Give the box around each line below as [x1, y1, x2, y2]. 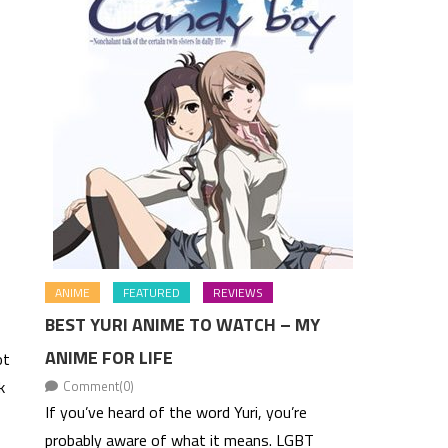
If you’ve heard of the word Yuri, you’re [45, 400, 308, 424]
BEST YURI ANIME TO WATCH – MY [45, 311, 321, 338]
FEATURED [123, 283, 181, 302]
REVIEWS [213, 283, 264, 302]
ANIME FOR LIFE [45, 344, 174, 371]
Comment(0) [63, 376, 135, 396]
